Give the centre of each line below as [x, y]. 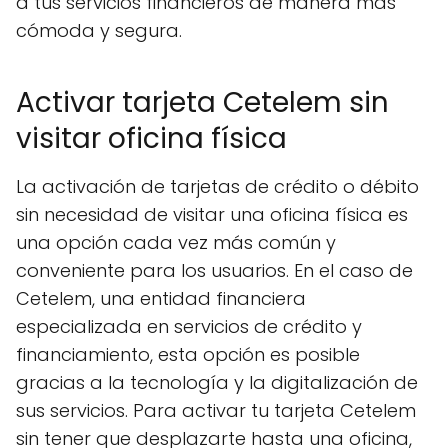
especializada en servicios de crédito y [189, 326]
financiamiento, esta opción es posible [188, 354]
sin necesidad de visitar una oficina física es [212, 214]
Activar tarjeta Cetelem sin [202, 102]
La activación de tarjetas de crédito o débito [217, 186]
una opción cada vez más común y [176, 242]
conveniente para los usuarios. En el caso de [214, 270]
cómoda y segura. [99, 30]
